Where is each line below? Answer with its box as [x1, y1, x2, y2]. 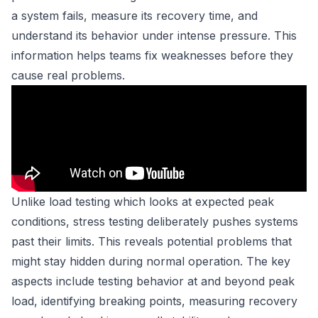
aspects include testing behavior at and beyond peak [11, 274, 295, 288]
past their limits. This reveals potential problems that [11, 234, 292, 248]
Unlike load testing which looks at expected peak [11, 194, 274, 209]
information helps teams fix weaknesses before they [11, 48, 293, 62]
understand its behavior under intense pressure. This [11, 28, 297, 43]
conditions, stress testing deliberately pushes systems [11, 214, 298, 229]
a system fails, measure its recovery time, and [11, 9, 258, 23]
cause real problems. [11, 68, 125, 82]
